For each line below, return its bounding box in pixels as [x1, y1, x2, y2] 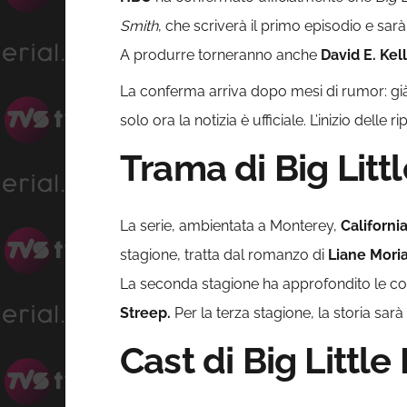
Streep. [120, 304, 171, 323]
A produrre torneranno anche [120, 46, 321, 65]
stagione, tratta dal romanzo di [120, 246, 328, 264]
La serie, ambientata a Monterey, [120, 217, 341, 235]
